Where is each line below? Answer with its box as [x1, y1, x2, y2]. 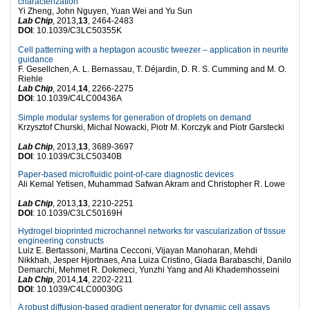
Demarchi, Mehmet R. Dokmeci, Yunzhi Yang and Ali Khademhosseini [18, 264, 286, 275]
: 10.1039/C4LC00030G [33, 284, 125, 294]
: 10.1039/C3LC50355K [33, 25, 124, 35]
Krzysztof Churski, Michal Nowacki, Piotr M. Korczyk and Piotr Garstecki [18, 122, 289, 132]
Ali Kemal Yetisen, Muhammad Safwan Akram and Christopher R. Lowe [18, 179, 289, 189]
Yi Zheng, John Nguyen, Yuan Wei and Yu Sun [18, 6, 201, 16]
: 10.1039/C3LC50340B [33, 151, 124, 161]
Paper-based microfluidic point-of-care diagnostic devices [18, 169, 234, 179]
